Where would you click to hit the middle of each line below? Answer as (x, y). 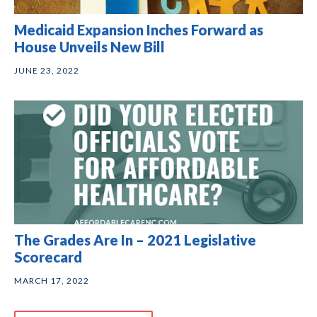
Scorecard (48, 257)
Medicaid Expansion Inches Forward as (139, 29)
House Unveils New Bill (90, 46)
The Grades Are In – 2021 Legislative (135, 240)
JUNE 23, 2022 (47, 70)
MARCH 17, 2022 (52, 280)
